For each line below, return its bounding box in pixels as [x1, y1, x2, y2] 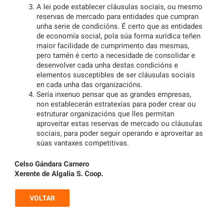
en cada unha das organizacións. [36, 80, 143, 90]
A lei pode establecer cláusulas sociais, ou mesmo [36, 2, 202, 12]
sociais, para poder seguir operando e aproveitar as [36, 129, 203, 138]
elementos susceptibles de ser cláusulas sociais [36, 71, 195, 80]
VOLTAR [30, 194, 55, 202]
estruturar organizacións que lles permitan [36, 109, 174, 119]
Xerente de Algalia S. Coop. [15, 169, 103, 178]
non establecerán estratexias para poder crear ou [36, 100, 196, 109]
